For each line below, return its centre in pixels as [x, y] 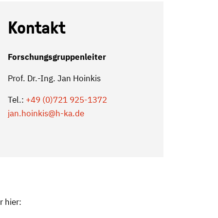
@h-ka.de [66, 113]
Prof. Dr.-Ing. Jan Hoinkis [54, 78]
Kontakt [36, 28]
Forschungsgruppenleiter [57, 57]
